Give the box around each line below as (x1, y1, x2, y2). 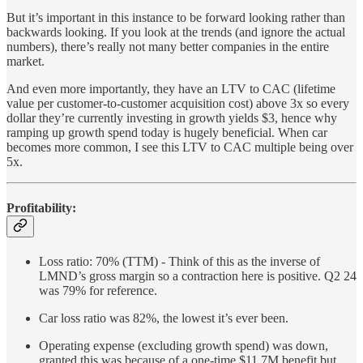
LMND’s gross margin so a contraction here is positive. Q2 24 (39, 269, 357, 284)
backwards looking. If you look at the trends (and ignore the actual (6, 24, 345, 39)
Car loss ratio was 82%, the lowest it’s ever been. (39, 311, 288, 326)
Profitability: (6, 201, 76, 216)
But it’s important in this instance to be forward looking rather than (6, 10, 345, 24)
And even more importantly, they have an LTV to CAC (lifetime (6, 81, 335, 96)
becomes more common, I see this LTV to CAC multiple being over (6, 139, 353, 154)
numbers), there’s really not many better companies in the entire (6, 39, 329, 53)
